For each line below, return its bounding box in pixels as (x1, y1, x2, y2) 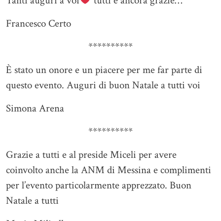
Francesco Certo (6, 17, 71, 31)
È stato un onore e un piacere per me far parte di (6, 63, 202, 77)
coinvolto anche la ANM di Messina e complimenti (6, 163, 211, 177)
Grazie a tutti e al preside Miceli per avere (6, 148, 177, 162)
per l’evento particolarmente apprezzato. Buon (6, 179, 191, 192)
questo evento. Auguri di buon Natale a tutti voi (6, 78, 200, 92)
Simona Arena (6, 102, 64, 115)
